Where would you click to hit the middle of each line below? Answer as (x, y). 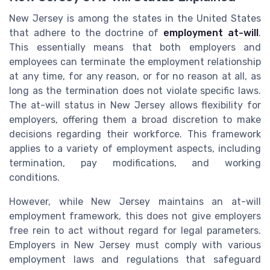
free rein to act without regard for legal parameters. (135, 231)
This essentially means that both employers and (135, 48)
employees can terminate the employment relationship (135, 62)
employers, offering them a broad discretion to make (135, 120)
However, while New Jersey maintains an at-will (135, 202)
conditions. (34, 178)
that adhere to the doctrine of (86, 33)
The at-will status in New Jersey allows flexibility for (135, 105)
